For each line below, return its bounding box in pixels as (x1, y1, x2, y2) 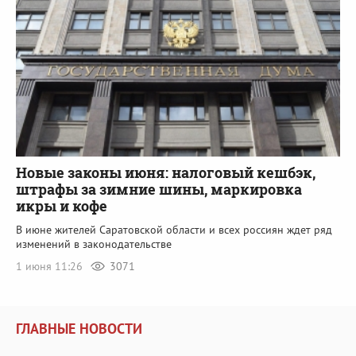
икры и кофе (16, 196, 107, 216)
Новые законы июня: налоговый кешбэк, (16, 163, 315, 183)
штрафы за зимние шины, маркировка (16, 180, 302, 199)
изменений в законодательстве (16, 237, 172, 252)
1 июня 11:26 (16, 259, 86, 274)
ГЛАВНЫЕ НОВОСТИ (16, 319, 142, 338)
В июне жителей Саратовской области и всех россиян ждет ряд (16, 222, 332, 238)
